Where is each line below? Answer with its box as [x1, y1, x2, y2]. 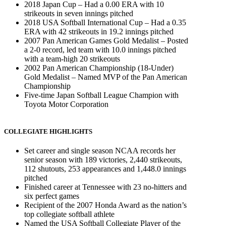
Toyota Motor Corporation [24, 99, 108, 108]
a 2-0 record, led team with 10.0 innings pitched [24, 45, 176, 54]
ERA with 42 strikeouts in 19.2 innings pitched [24, 27, 174, 36]
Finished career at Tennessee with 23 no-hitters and [24, 183, 187, 192]
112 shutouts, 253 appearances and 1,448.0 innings [24, 164, 186, 174]
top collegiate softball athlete [24, 210, 115, 219]
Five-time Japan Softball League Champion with [24, 90, 179, 99]
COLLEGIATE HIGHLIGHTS [4, 128, 92, 136]
